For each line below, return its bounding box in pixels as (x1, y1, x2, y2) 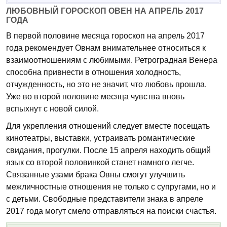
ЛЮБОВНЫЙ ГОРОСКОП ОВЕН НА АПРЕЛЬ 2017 (6, 6, 204, 15)
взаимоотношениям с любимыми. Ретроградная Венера (6, 55, 217, 64)
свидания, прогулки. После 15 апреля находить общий (6, 145, 211, 155)
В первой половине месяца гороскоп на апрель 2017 (6, 31, 205, 40)
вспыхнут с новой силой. (6, 104, 99, 113)
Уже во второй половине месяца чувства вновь (6, 92, 184, 101)
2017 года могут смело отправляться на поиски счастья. (6, 206, 216, 215)
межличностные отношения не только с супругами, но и (6, 182, 216, 191)
